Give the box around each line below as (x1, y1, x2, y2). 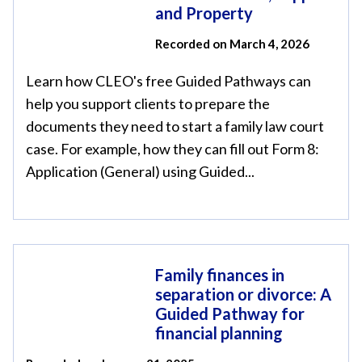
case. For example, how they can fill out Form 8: (26, 140, 319, 158)
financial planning (155, 323, 283, 343)
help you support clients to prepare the (26, 95, 270, 112)
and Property (155, 3, 253, 23)
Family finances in (155, 265, 284, 284)
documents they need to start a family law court (26, 117, 324, 135)
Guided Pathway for (155, 304, 305, 323)
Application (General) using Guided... (26, 162, 255, 180)
